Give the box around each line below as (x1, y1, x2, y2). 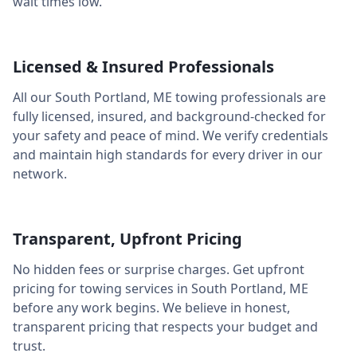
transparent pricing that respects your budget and (13, 318, 318, 335)
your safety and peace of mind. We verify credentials (13, 127, 328, 144)
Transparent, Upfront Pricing (13, 228, 242, 249)
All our (13, 88, 55, 106)
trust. (13, 337, 45, 355)
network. (13, 165, 67, 182)
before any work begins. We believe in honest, (13, 299, 290, 316)
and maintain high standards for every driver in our (13, 146, 323, 163)
